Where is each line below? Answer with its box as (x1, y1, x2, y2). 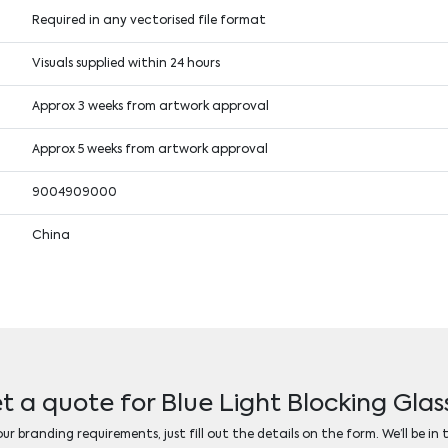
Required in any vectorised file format (32, 14, 267, 27)
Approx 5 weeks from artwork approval (32, 143, 269, 156)
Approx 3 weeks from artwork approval (32, 100, 270, 113)
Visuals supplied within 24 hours (32, 57, 221, 70)
